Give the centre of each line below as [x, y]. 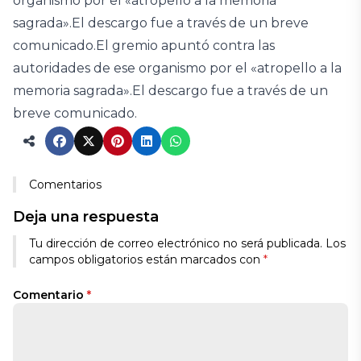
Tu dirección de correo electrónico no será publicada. [176, 243]
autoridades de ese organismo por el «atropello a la [177, 68]
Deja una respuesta [86, 217]
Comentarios [65, 185]
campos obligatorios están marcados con [146, 259]
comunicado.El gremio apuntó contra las [144, 46]
